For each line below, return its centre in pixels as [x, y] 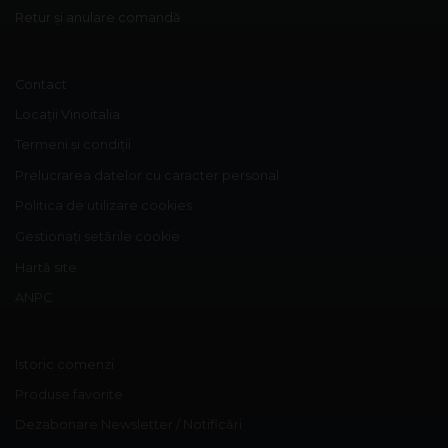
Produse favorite [69, 395]
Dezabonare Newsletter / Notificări [128, 425]
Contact [41, 84]
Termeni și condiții [73, 145]
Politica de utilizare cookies [103, 205]
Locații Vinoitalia [67, 115]
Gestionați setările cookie [97, 236]
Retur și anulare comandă [98, 17]
